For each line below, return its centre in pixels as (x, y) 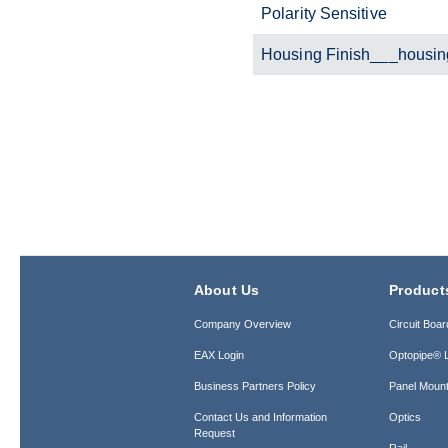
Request (214, 432)
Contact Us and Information (260, 416)
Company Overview (242, 323)
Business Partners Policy (254, 385)
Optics (405, 416)
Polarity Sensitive (324, 13)
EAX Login (218, 354)
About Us (226, 289)
